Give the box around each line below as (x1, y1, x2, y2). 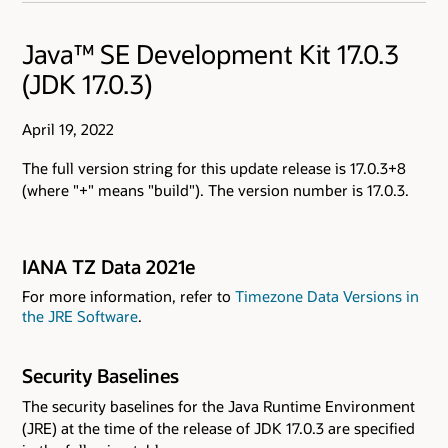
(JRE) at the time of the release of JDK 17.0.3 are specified (22, 417, 415, 438)
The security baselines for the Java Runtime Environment (22, 395, 415, 416)
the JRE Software (22, 305, 138, 326)
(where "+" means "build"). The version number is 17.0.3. (22, 179, 409, 200)
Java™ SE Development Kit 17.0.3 (22, 37, 399, 72)
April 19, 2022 (22, 119, 114, 140)
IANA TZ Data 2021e (22, 254, 195, 280)
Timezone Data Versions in (235, 285, 419, 306)
